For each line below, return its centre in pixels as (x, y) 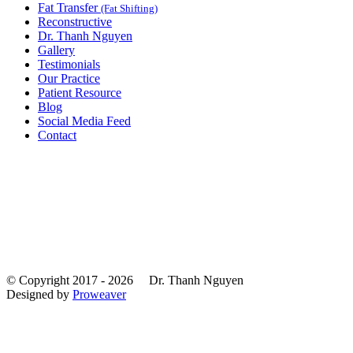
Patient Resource (80, 92)
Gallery (56, 50)
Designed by (39, 294)
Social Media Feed (84, 121)
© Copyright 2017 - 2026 (78, 280)
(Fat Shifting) (129, 8)
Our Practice (69, 78)
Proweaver (99, 294)
